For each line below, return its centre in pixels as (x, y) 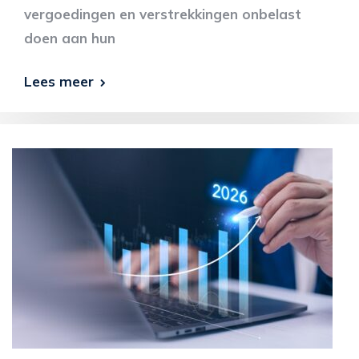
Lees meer (59, 81)
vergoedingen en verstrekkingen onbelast (163, 14)
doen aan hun (70, 38)
